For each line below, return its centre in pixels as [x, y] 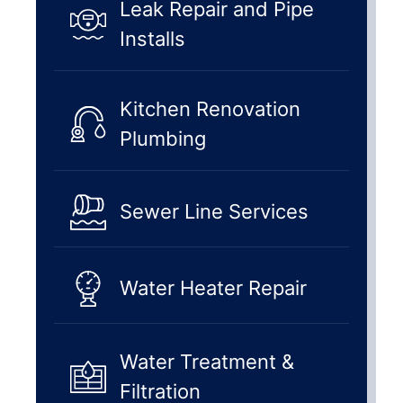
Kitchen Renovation [210, 108]
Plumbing [163, 138]
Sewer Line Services [214, 212]
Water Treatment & [207, 361]
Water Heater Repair [213, 288]
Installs [152, 38]
